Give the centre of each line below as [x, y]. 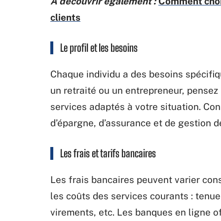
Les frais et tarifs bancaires [108, 153]
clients [65, 17]
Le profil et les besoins [99, 47]
